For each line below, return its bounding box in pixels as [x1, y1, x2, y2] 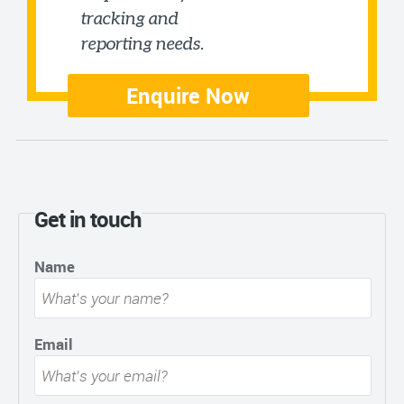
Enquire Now [126, 80, 251, 110]
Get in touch [33, 204, 142, 234]
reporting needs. [81, 32, 205, 53]
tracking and [81, 7, 179, 28]
